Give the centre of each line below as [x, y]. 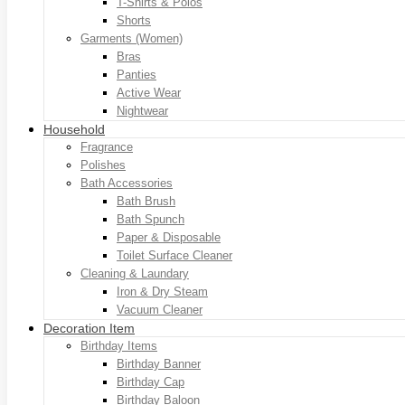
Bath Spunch [151, 219]
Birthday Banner [159, 363]
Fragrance [107, 146]
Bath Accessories [127, 183]
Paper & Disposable [169, 237]
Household [74, 129]
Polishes [103, 165]
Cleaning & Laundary [135, 273]
